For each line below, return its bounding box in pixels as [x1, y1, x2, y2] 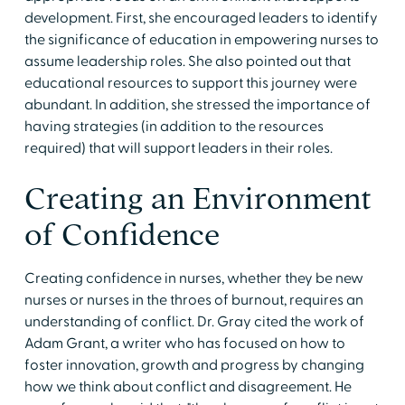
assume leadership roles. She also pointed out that [24, 52, 351, 71]
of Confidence [24, 218, 220, 250]
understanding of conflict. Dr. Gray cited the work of [24, 312, 364, 331]
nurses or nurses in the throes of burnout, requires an [24, 290, 363, 309]
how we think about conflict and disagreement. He [24, 377, 352, 396]
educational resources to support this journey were [24, 73, 357, 92]
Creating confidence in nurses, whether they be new [24, 268, 363, 287]
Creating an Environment [24, 182, 372, 214]
